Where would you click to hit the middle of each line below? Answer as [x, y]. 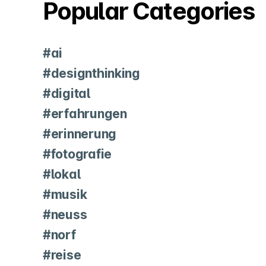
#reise [62, 255]
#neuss [65, 215]
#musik [65, 195]
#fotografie [77, 154]
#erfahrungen [85, 114]
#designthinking [91, 74]
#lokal [62, 175]
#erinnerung [80, 134]
